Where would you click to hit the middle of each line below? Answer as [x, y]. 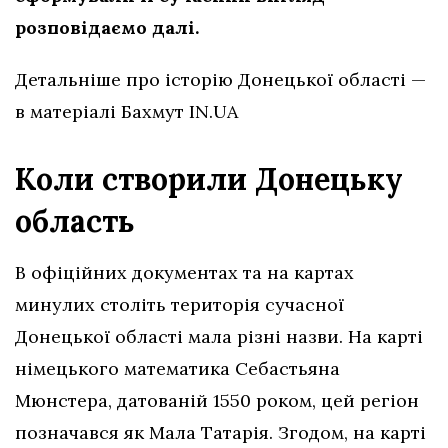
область [75, 220]
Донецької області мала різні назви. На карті [219, 336]
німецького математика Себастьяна [177, 368]
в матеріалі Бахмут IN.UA [126, 111]
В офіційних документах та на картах [184, 272]
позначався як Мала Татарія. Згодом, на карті [220, 432]
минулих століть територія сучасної [179, 304]
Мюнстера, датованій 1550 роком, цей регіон [217, 400]
